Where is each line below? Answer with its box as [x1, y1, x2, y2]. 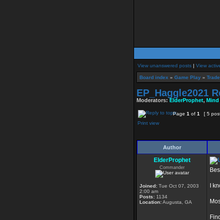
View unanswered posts [137, 63, 192, 68]
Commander [160, 165, 185, 170]
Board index [139, 75, 168, 80]
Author [163, 144, 181, 150]
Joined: [139, 183, 157, 189]
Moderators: [137, 97, 169, 103]
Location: [139, 199, 162, 205]
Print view [137, 120, 159, 126]
